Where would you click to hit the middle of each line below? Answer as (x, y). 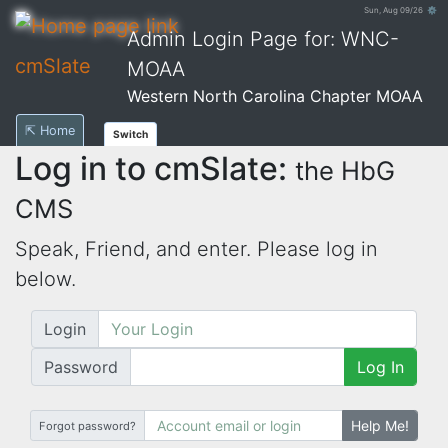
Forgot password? (87, 425)
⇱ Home (50, 130)
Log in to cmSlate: (155, 168)
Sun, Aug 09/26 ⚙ (400, 10)
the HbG (345, 170)
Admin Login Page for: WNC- (263, 39)
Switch (130, 134)
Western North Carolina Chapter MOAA (275, 96)
